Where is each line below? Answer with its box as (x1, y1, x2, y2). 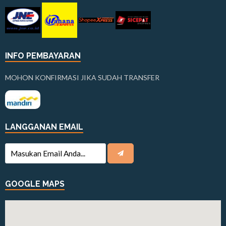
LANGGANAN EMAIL (5, 122, 83, 132)
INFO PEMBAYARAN (5, 50, 81, 61)
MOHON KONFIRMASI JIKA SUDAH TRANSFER (5, 73, 159, 82)
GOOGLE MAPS (5, 179, 65, 189)
